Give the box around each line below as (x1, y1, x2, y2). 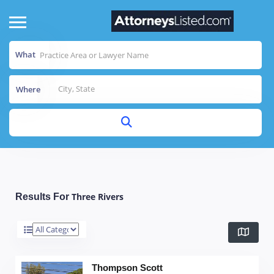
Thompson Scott (92, 262, 163, 273)
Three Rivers (72, 190, 124, 202)
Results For (15, 191, 72, 202)
